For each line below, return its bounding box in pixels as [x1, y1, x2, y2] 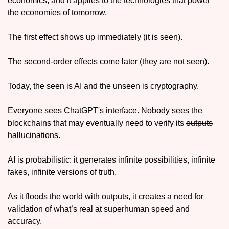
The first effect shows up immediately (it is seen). [8, 33, 185, 42]
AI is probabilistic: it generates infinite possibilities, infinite [8, 155, 215, 165]
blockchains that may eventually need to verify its [8, 119, 186, 128]
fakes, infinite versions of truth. [8, 168, 119, 177]
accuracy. [8, 217, 44, 226]
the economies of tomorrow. [8, 8, 109, 17]
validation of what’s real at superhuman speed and [8, 204, 190, 214]
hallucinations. [8, 131, 62, 140]
